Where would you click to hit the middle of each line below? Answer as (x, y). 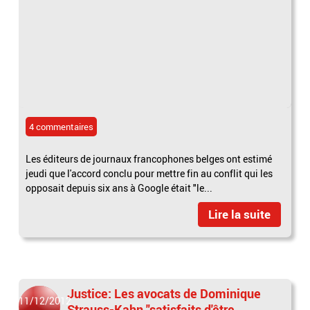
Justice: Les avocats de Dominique (164, 293)
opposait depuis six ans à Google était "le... (119, 188)
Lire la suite (239, 214)
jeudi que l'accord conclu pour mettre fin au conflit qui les (149, 173)
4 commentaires (62, 126)
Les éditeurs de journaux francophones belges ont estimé (149, 158)
